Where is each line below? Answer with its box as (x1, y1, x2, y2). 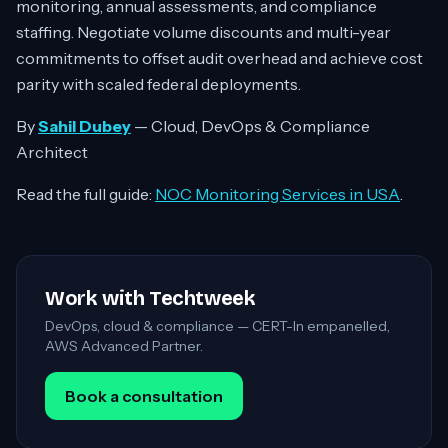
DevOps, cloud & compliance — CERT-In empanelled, (45, 317, 390, 335)
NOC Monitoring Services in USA (155, 184, 400, 204)
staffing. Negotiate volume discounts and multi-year (16, 22, 391, 42)
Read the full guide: (16, 184, 155, 204)
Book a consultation (65, 386, 223, 406)
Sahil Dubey (38, 116, 131, 136)
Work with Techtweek (45, 286, 256, 310)
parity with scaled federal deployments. (16, 74, 301, 94)
